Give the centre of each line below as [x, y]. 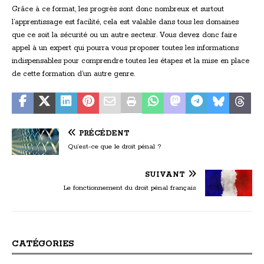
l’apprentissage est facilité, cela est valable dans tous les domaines [125, 22]
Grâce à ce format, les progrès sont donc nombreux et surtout [118, 9]
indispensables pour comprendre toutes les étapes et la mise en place [131, 61]
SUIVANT [165, 174]
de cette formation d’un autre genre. [73, 74]
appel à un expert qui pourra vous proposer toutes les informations [125, 48]
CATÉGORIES [43, 244]
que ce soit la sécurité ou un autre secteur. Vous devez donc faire [124, 35]
